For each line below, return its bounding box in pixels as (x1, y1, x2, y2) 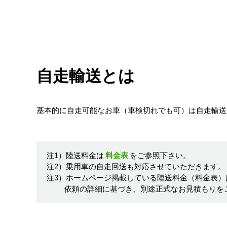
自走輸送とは (36, 67, 135, 85)
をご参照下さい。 (130, 150, 191, 160)
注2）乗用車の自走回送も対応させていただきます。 (47, 162, 225, 171)
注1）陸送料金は (47, 150, 104, 160)
